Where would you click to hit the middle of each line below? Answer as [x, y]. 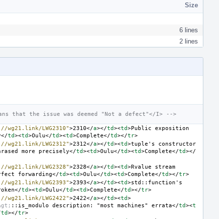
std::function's [157, 182]
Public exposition [160, 128]
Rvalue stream [153, 167]
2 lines [189, 41]
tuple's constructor [164, 144]
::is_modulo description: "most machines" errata [92, 205]
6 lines [189, 30]
